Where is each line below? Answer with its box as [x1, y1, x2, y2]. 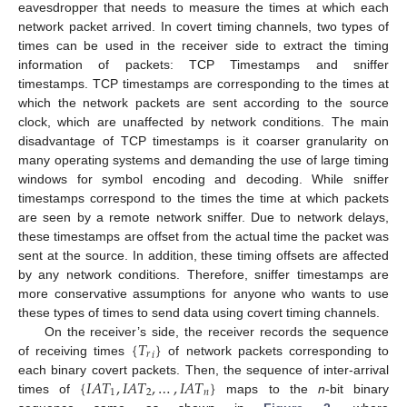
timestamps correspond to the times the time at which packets [18, 190, 389, 205]
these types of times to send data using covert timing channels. [18, 304, 380, 320]
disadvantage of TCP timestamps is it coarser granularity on [18, 133, 389, 148]
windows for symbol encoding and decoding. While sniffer [18, 171, 389, 186]
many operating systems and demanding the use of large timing [18, 152, 389, 167]
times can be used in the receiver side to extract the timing [18, 37, 389, 53]
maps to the [216, 381, 318, 396]
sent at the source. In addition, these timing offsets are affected [18, 247, 389, 263]
